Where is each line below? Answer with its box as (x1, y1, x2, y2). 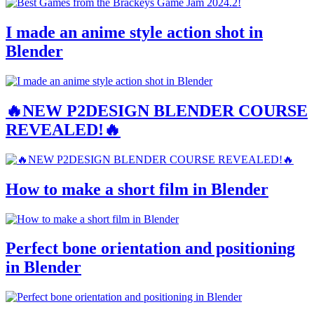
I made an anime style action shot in (6, 23, 263, 42)
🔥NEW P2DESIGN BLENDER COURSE (6, 101, 308, 120)
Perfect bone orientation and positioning (6, 239, 295, 258)
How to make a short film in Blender (6, 179, 268, 198)
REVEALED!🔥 (6, 120, 121, 139)
